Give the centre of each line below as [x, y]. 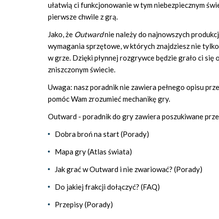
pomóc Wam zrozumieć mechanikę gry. [109, 99]
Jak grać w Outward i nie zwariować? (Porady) [129, 169]
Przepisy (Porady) [84, 204]
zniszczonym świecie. [82, 69]
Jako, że [61, 34]
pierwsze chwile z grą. [83, 17]
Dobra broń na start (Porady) [102, 134]
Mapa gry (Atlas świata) [93, 152]
